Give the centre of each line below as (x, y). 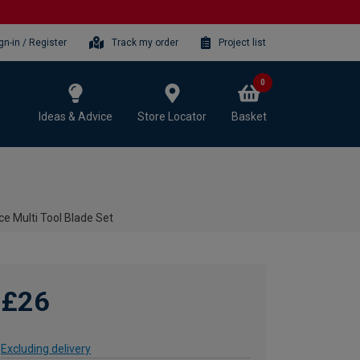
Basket (249, 116)
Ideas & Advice (76, 116)
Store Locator (172, 116)
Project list (242, 42)
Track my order (145, 42)
